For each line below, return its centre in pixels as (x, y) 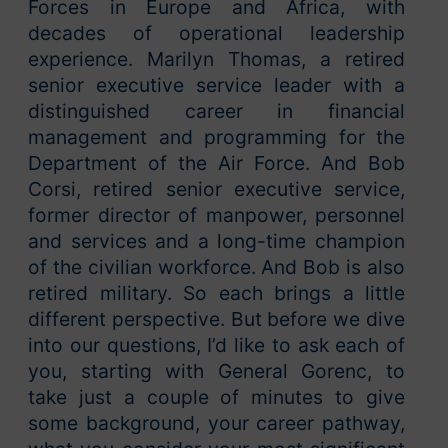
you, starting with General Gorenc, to (216, 371)
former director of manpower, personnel (216, 215)
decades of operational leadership (216, 33)
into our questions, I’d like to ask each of (216, 345)
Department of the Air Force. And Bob (216, 163)
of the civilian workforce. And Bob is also (216, 267)
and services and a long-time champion (216, 241)
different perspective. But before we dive (216, 319)
